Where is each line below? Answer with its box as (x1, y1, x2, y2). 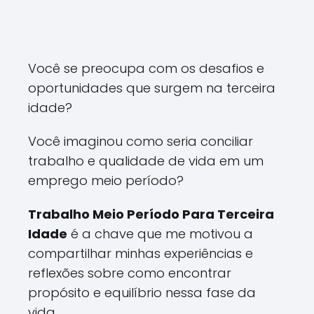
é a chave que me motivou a (67, 225, 253, 243)
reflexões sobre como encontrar (28, 264, 231, 282)
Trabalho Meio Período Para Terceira (28, 205, 274, 223)
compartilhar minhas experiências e (28, 245, 253, 262)
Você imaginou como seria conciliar (28, 132, 253, 150)
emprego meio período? (28, 172, 184, 189)
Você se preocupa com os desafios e (28, 60, 264, 77)
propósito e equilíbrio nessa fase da (28, 284, 256, 301)
